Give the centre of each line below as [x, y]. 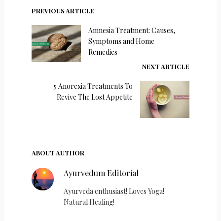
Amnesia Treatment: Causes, [132, 31]
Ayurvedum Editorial [101, 173]
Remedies [103, 52]
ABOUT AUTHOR [58, 153]
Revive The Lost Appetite [95, 97]
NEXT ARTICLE [166, 67]
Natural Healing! [89, 202]
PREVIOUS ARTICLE [63, 11]
